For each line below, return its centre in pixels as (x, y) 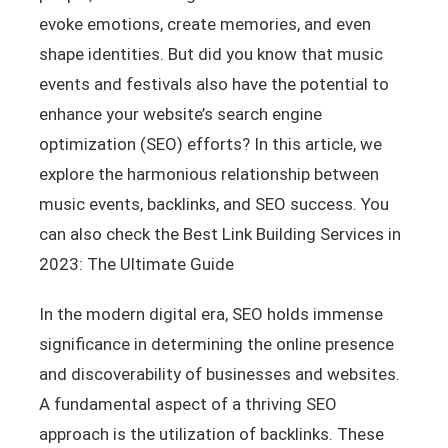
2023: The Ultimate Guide (136, 263)
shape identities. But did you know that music (210, 53)
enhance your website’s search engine (180, 113)
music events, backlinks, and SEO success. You (213, 203)
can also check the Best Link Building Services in (219, 233)
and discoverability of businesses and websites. (219, 373)
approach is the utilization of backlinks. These (211, 433)
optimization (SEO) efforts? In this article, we (210, 143)
